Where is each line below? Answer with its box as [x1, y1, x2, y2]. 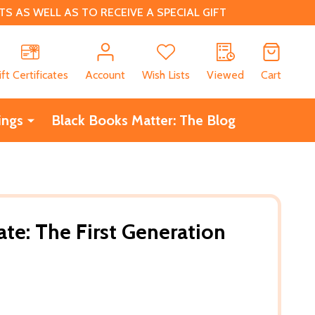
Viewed [207, 67, 244, 82]
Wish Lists [142, 67, 190, 82]
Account [85, 67, 125, 82]
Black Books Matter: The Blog [51, 111, 236, 129]
